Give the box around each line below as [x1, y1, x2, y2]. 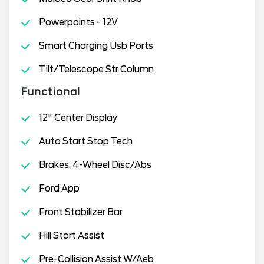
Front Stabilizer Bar [38, 206, 123, 217]
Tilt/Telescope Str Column [38, 64, 154, 75]
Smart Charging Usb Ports [38, 40, 153, 51]
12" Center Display [38, 112, 117, 123]
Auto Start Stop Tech [38, 136, 133, 147]
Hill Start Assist [38, 230, 104, 241]
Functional [21, 85, 80, 98]
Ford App [38, 183, 80, 194]
